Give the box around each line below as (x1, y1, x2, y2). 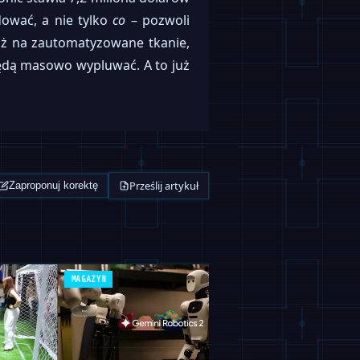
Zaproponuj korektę (9, 179, 99, 192)
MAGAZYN (71, 274, 107, 285)
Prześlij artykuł (129, 178, 198, 193)
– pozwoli (125, 10, 190, 29)
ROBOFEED (280, 274, 321, 285)
